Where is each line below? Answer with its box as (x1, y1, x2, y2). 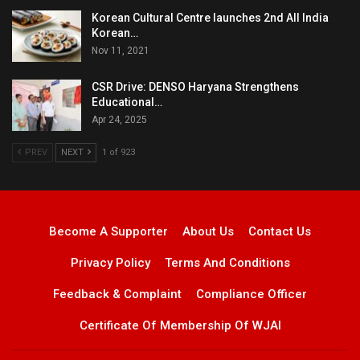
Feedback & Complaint (53, 286, 182, 301)
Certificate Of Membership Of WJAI (79, 317, 281, 333)
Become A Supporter (49, 223, 168, 239)
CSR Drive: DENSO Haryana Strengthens (92, 80, 299, 94)
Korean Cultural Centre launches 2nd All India (92, 11, 329, 25)
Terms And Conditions (164, 255, 290, 270)
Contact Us (248, 223, 311, 239)
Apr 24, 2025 (92, 114, 147, 126)
